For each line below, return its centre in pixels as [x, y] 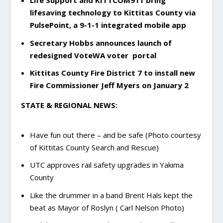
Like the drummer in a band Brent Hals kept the [111, 195]
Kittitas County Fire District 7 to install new [112, 73]
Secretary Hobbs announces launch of [101, 43]
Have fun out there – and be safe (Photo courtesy [115, 135]
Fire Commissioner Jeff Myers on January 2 [109, 85]
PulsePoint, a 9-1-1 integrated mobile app [108, 25]
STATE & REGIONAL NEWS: [69, 105]
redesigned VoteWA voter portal [93, 55]
